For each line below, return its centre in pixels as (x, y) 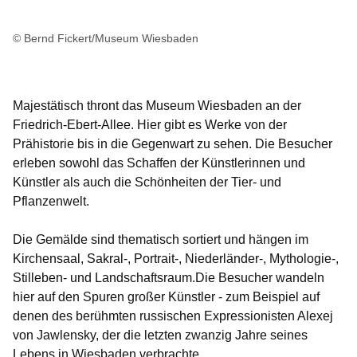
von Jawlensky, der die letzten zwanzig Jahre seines (160, 335)
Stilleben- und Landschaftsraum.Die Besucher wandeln (169, 278)
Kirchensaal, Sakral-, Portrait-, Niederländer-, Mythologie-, (176, 259)
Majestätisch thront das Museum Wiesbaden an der (157, 106)
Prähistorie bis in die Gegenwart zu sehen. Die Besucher (173, 144)
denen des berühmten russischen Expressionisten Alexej (173, 316)
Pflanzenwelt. (51, 202)
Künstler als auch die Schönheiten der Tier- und (147, 182)
